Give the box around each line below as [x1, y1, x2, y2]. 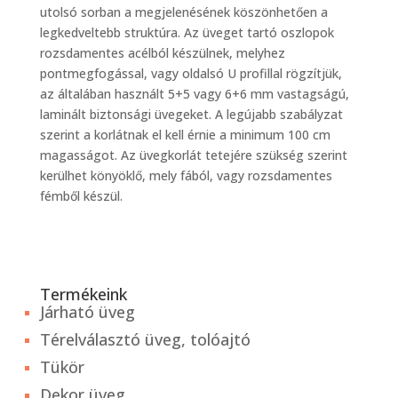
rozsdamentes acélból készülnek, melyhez [39, 44, 285, 61]
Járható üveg [39, 300, 135, 322]
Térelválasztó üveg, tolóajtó [39, 328, 251, 350]
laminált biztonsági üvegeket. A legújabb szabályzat [39, 105, 343, 123]
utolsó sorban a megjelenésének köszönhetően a [39, 3, 328, 20]
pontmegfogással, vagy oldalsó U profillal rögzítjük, [39, 64, 342, 82]
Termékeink [39, 283, 127, 305]
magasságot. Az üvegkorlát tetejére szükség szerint [39, 146, 347, 163]
